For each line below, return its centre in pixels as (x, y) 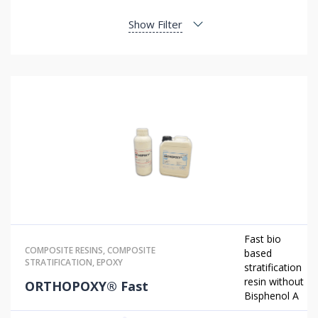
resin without (274, 281)
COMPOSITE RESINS (64, 250)
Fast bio (263, 239)
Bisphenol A (272, 296)
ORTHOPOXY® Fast (87, 286)
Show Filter (155, 24)
